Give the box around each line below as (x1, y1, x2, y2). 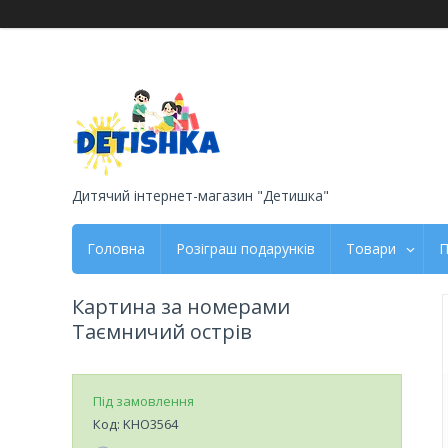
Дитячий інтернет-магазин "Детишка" (72, 185, 329, 205)
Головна (87, 238, 145, 258)
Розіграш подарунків (176, 238, 315, 258)
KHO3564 (123, 414, 178, 433)
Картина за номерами (72, 292, 290, 320)
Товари (346, 238, 396, 258)
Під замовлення (93, 391, 194, 410)
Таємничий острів (72, 317, 252, 345)
